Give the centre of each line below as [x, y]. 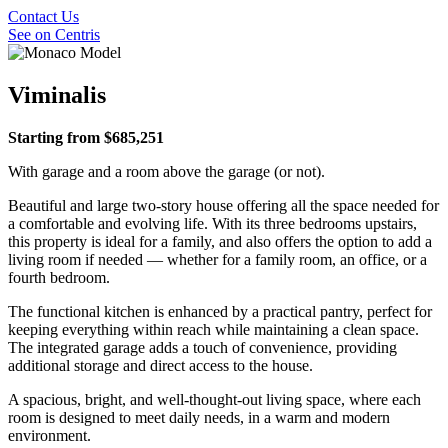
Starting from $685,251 [88, 138]
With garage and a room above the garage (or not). [166, 172]
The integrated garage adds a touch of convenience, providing [202, 348]
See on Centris [54, 35]
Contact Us [43, 17]
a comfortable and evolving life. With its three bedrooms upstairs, [212, 224]
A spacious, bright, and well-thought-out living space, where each [214, 400]
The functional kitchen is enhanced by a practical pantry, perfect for [220, 312]
